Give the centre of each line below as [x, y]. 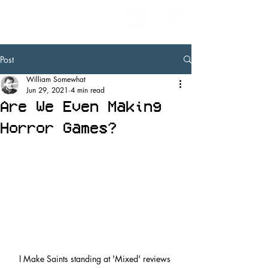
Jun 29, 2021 [47, 90]
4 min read [88, 90]
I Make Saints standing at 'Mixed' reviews [96, 258]
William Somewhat [56, 79]
